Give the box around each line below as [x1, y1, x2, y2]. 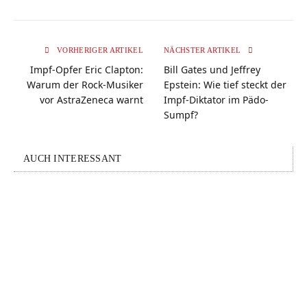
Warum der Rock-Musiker [27, 77, 143, 91]
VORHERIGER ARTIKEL [54, 45, 143, 54]
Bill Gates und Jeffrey [164, 62, 260, 76]
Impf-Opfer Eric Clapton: [30, 62, 143, 76]
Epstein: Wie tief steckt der [164, 77, 286, 91]
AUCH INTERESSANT [23, 153, 122, 164]
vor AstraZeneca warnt [40, 93, 143, 106]
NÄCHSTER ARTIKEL [164, 45, 243, 54]
